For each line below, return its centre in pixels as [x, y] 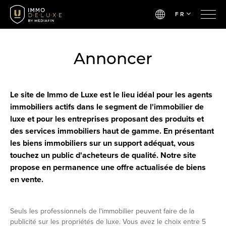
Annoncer [113, 59]
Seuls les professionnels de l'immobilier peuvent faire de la [102, 211]
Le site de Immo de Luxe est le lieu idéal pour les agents [111, 95]
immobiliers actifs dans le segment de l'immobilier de [107, 107]
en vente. [27, 180]
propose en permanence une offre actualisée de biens [108, 167]
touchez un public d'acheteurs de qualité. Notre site [103, 155]
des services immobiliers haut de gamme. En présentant [112, 131]
